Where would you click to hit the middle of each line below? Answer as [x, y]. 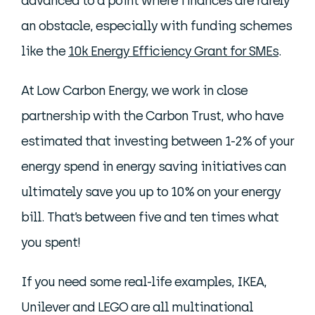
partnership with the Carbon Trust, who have [152, 116]
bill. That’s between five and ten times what [150, 218]
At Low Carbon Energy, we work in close [134, 91]
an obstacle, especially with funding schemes [156, 26]
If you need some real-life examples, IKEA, [144, 282]
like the [45, 52]
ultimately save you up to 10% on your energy [151, 192]
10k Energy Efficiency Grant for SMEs [173, 52]
